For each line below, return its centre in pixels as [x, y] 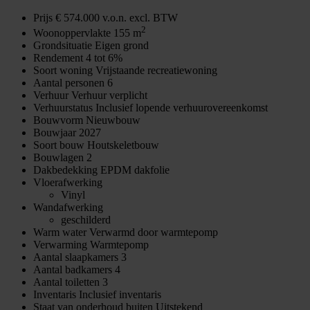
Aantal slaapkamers [76, 257]
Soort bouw [59, 145]
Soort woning [63, 71]
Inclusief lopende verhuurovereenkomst [182, 108]
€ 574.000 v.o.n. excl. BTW [117, 18]
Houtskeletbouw [123, 145]
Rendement [58, 58]
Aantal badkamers [73, 270]
